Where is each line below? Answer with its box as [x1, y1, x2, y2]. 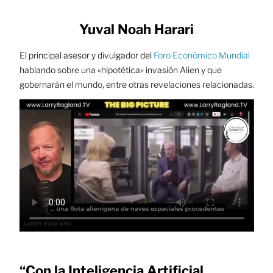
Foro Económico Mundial [153, 50, 250, 60]
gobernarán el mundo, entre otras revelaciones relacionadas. [19, 79, 254, 90]
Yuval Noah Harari [79, 21, 194, 37]
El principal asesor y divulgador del [19, 50, 154, 60]
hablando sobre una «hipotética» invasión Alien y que [19, 65, 222, 75]
